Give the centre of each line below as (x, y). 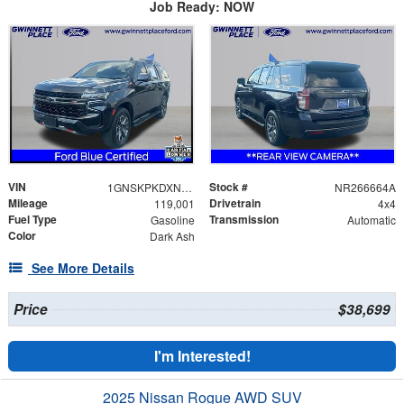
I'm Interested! (202, 356)
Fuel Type (32, 220)
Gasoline (172, 220)
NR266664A (365, 188)
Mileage (28, 203)
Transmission (244, 220)
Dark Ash (172, 236)
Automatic (371, 220)
